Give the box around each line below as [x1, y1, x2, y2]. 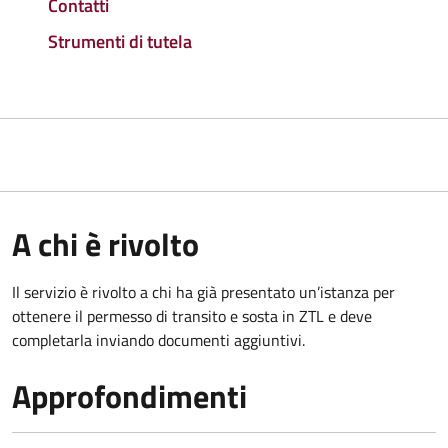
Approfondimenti [12, 371, 247, 420]
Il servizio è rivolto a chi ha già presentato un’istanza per [12, 279, 395, 304]
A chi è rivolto [12, 219, 199, 268]
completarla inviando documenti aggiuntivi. [12, 327, 305, 352]
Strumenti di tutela [48, 27, 192, 55]
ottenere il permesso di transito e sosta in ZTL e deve [12, 303, 372, 328]
